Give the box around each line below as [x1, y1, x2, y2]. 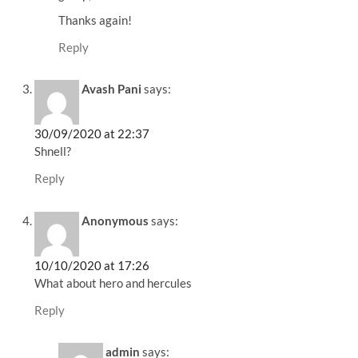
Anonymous [82, 213, 149, 228]
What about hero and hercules [34, 275, 193, 290]
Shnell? [34, 144, 72, 159]
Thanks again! [58, 12, 133, 27]
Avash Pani [82, 82, 142, 97]
